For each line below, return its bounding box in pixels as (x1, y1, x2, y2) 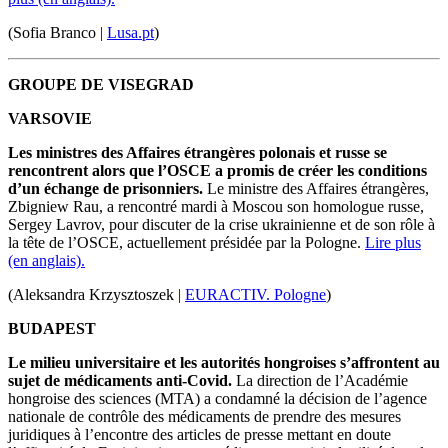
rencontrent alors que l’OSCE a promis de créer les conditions (8, 162, 427, 180)
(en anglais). (8, 252, 85, 270)
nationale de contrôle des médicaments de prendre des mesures (8, 408, 401, 426)
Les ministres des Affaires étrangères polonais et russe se (8, 144, 387, 162)
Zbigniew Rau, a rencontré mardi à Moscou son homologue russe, (8, 198, 424, 216)
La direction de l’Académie (232, 372, 408, 390)
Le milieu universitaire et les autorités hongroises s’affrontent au (8, 354, 440, 372)
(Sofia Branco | (8, 24, 107, 42)
